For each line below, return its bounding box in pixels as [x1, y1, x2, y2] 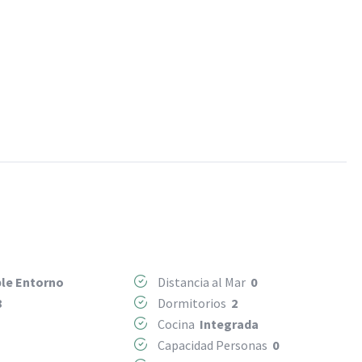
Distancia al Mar [154, 273, 250, 290]
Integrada [199, 315, 259, 332]
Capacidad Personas [154, 336, 272, 353]
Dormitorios [154, 294, 231, 311]
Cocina [154, 315, 200, 332]
